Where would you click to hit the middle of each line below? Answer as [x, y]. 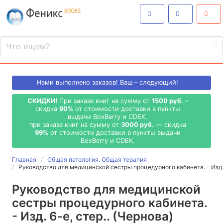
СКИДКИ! [42, 101]
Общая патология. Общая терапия [97, 160]
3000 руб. [137, 124]
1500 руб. [167, 101]
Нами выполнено [64, 83]
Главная [24, 160]
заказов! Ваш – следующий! [135, 83]
